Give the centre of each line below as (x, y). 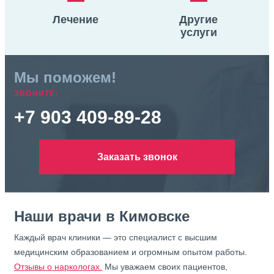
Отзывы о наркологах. (58, 267)
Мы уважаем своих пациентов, (165, 267)
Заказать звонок (137, 157)
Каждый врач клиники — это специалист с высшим (116, 237)
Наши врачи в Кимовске (102, 216)
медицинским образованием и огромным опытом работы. (131, 252)
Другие (198, 20)
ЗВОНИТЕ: (36, 94)
